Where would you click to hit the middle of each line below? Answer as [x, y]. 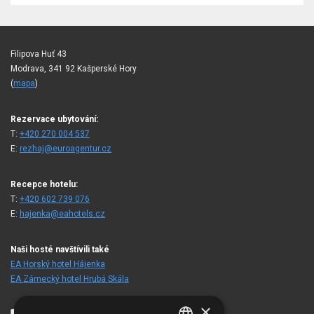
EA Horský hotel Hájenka [58, 264]
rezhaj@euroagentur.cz [66, 148]
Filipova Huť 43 [39, 54]
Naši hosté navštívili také [60, 249]
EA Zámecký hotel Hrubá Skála [70, 279]
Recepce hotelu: [44, 184]
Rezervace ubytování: [54, 119]
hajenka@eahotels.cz [62, 213]
